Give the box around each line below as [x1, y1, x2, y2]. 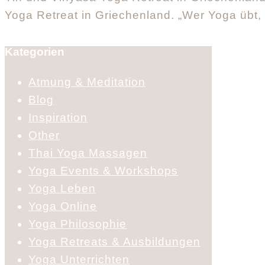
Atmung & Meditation [28, 75, 146, 88]
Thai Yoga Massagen [28, 146, 147, 159]
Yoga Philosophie [28, 217, 127, 230]
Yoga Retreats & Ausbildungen [28, 235, 201, 248]
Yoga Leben [28, 182, 96, 195]
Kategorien [5, 45, 64, 58]
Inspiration [28, 111, 88, 124]
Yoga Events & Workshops [28, 164, 178, 177]
